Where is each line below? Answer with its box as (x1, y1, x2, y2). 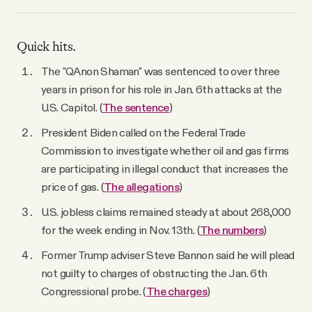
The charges (146, 284, 208, 299)
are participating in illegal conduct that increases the (41, 162, 288, 176)
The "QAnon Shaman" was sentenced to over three (41, 64, 280, 79)
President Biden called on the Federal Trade (41, 125, 246, 140)
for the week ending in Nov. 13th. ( (41, 223, 200, 237)
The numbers (200, 223, 264, 237)
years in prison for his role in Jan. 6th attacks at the (41, 82, 281, 97)
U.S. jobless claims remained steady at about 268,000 (41, 205, 291, 219)
